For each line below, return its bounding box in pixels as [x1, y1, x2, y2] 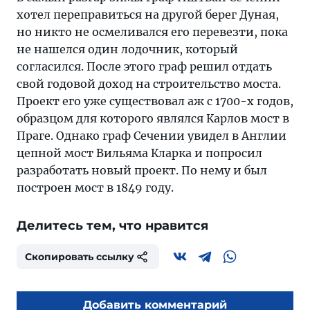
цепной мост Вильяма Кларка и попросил [17, 146, 262, 160]
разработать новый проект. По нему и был [17, 163, 267, 177]
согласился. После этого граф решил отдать [17, 60, 272, 73]
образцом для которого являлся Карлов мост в [17, 111, 289, 125]
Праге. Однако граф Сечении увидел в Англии [17, 129, 286, 143]
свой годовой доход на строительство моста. [17, 77, 281, 91]
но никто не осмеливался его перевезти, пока [17, 25, 288, 39]
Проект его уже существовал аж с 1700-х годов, [17, 94, 293, 108]
